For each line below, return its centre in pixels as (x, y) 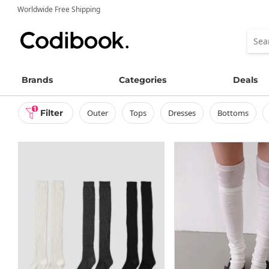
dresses (184, 113)
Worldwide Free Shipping (59, 9)
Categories (143, 80)
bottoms (235, 113)
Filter (51, 113)
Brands (37, 80)
